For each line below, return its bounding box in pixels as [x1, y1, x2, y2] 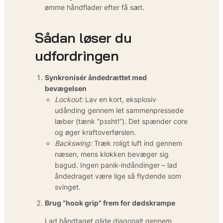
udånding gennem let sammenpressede [55, 106, 184, 114]
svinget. [55, 182, 81, 191]
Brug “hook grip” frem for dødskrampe [45, 198, 175, 207]
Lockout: [55, 95, 83, 104]
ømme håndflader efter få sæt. [45, 2, 144, 11]
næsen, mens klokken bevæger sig [55, 149, 169, 158]
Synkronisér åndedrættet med [45, 73, 147, 82]
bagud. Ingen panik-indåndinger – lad [55, 160, 177, 169]
